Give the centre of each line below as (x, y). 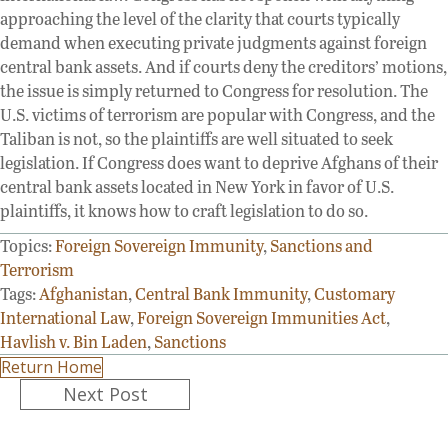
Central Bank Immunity (221, 293)
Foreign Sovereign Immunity (159, 245)
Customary (354, 293)
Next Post (105, 393)
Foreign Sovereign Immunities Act (261, 317)
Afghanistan (83, 293)
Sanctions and (321, 245)
